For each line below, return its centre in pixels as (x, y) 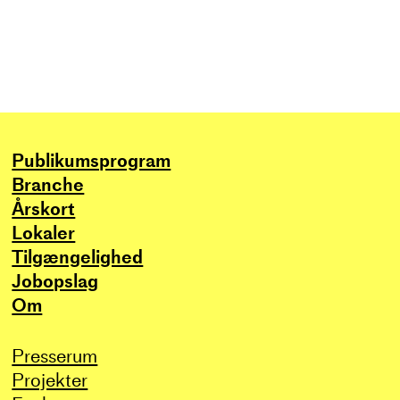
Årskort (44, 208)
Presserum (55, 356)
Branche (48, 184)
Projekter (50, 380)
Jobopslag (55, 281)
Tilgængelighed (78, 257)
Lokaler (44, 233)
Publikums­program (92, 160)
